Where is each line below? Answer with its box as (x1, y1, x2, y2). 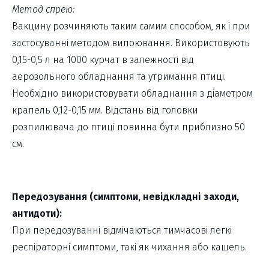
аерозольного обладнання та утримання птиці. (12, 71, 226, 83)
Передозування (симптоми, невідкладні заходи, (12, 191, 239, 203)
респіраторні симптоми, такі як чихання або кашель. (12, 241, 247, 253)
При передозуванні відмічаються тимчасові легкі (12, 225, 232, 237)
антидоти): (12, 208, 62, 220)
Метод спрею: (12, 4, 74, 16)
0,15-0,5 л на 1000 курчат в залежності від (12, 54, 194, 66)
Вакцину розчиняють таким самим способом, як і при (12, 20, 250, 32)
